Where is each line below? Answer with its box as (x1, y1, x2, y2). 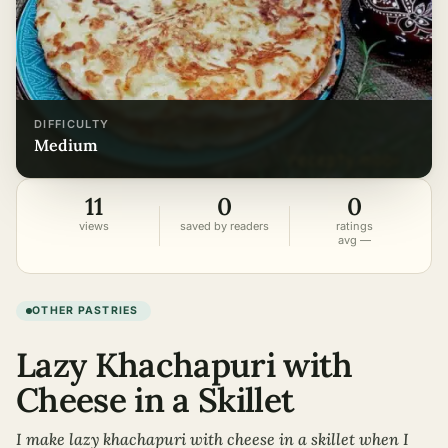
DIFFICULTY (34, 117, 110, 131)
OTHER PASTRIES (32, 304, 139, 317)
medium (49, 135, 98, 155)
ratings (335, 219, 373, 233)
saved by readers (179, 219, 269, 233)
